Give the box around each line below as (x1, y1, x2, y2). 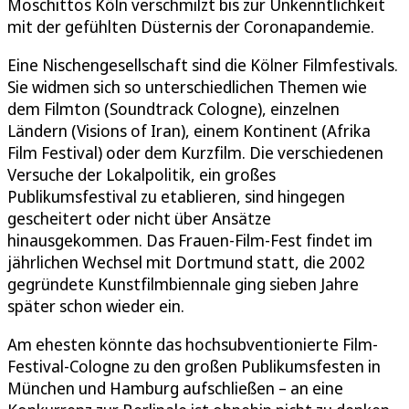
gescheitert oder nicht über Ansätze (7, 206, 271, 229)
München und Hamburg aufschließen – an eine (7, 376, 343, 399)
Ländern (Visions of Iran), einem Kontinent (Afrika (7, 119, 371, 142)
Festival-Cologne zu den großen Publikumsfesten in (7, 354, 381, 377)
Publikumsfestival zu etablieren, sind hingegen (7, 184, 345, 207)
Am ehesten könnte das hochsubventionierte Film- (7, 332, 378, 355)
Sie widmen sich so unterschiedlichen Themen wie (7, 75, 367, 98)
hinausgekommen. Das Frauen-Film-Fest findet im (7, 228, 372, 251)
